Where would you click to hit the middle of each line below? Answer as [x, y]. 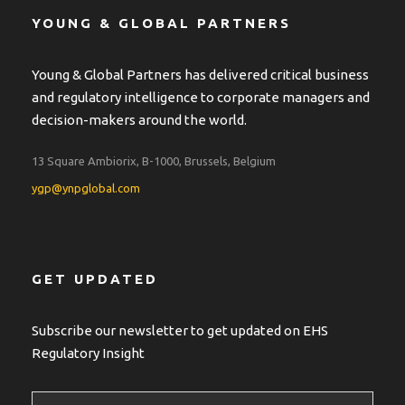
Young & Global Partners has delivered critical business [200, 74]
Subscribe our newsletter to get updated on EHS [180, 330]
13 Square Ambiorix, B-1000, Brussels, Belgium [154, 160]
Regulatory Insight [88, 353]
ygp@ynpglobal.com [86, 188]
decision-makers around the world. [139, 119]
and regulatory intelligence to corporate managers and [201, 97]
